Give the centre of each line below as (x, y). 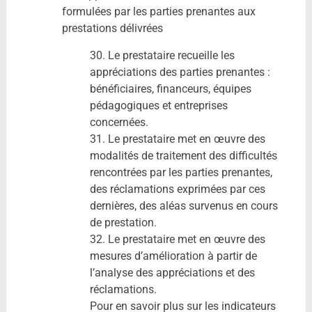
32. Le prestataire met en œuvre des (177, 239)
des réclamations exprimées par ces (177, 189)
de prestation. (123, 222)
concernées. (119, 122)
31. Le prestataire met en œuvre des (177, 139)
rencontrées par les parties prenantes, (181, 172)
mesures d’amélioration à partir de (173, 256)
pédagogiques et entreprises (158, 105)
